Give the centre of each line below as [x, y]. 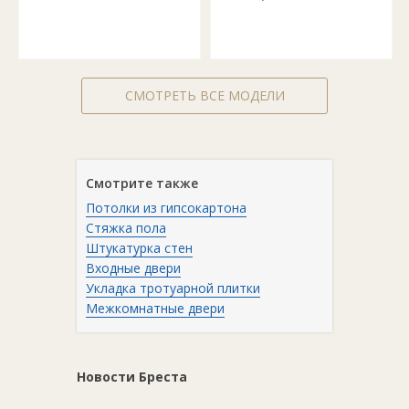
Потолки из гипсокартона [166, 208]
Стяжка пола [126, 228]
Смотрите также [142, 183]
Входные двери [133, 268]
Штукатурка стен [139, 248]
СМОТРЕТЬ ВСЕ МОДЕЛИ [204, 95]
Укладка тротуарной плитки [173, 288]
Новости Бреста [132, 377]
